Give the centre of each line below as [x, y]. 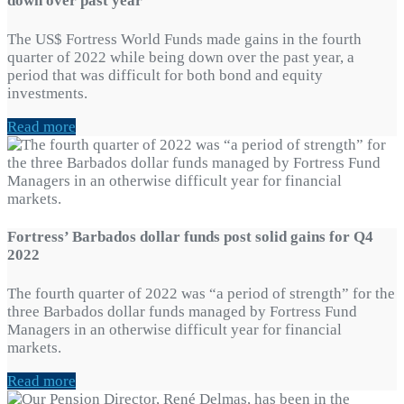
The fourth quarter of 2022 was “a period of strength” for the [201, 293]
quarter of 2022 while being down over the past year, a [181, 57]
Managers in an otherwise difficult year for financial [174, 329]
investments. [47, 93]
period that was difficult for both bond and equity [165, 75]
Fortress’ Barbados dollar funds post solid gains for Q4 [190, 237]
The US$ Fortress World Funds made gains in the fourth [184, 39]
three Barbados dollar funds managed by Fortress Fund [182, 311]
